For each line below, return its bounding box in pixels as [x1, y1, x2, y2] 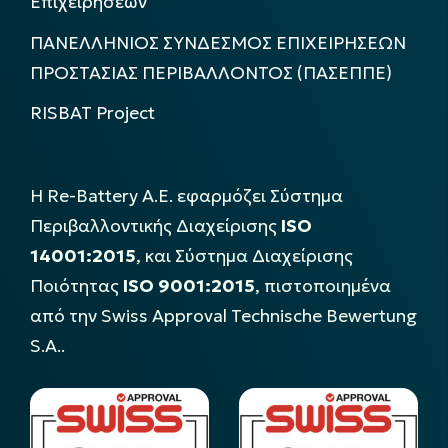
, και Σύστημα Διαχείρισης [136, 244, 353, 267]
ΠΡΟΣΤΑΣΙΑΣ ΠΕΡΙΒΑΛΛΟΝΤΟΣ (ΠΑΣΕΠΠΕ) [30, 61, 392, 84]
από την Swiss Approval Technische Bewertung [30, 304, 417, 327]
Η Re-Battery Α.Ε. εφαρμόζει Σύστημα [30, 184, 343, 207]
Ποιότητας [30, 274, 123, 297]
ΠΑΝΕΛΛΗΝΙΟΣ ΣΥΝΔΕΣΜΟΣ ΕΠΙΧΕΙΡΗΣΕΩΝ [30, 31, 406, 54]
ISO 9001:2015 [123, 274, 255, 297]
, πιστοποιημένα [255, 274, 391, 297]
